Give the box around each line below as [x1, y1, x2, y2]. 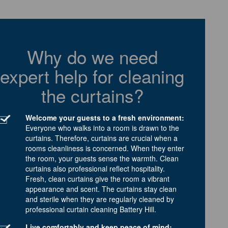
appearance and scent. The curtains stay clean [25, 183, 177, 194]
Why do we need [26, 43, 158, 69]
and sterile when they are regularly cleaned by [25, 193, 174, 204]
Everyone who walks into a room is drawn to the [25, 122, 179, 133]
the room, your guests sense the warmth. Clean [25, 153, 179, 163]
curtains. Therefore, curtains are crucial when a [25, 132, 178, 143]
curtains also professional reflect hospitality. [25, 163, 165, 174]
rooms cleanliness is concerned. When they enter [25, 142, 184, 153]
